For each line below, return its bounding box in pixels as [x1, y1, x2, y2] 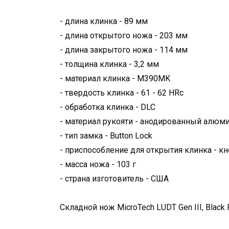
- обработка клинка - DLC [60, 102, 155, 112]
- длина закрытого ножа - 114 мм [60, 44, 188, 55]
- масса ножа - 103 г [60, 159, 136, 169]
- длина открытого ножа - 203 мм [60, 30, 188, 40]
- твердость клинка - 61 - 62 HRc [60, 87, 184, 98]
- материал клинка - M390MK [60, 73, 170, 83]
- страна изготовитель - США [60, 173, 169, 184]
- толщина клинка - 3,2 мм [60, 59, 159, 69]
